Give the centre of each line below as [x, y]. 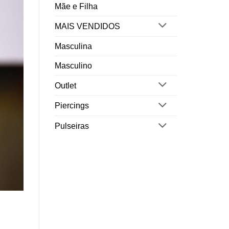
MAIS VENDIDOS [87, 26]
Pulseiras [72, 126]
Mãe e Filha [76, 6]
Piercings [72, 106]
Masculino [73, 65]
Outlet [65, 85]
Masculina [73, 46]
